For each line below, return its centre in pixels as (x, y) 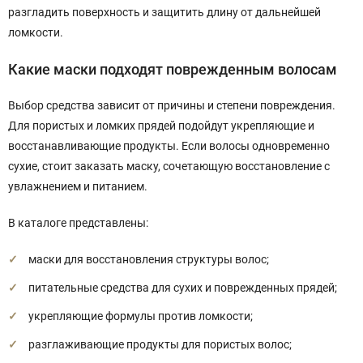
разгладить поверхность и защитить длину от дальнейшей (164, 12)
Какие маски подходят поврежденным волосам (173, 69)
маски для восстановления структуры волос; (149, 259)
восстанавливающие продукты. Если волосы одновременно (169, 146)
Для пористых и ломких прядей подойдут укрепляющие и (161, 126)
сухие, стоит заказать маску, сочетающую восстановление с (169, 166)
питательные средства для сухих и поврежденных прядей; (183, 288)
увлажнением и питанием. (78, 186)
